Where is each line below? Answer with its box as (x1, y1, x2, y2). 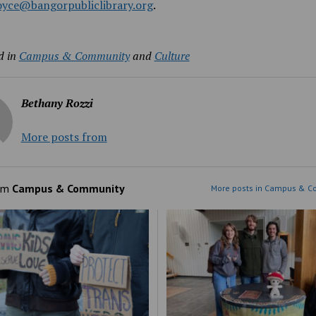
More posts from (20, 128, 107, 145)
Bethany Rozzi (20, 95, 93, 111)
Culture (154, 47, 190, 63)
